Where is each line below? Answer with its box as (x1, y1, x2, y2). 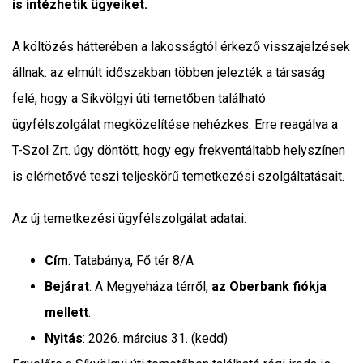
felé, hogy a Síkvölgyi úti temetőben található (12, 90, 266, 106)
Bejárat (45, 278, 89, 294)
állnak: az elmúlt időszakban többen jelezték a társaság (12, 64, 325, 80)
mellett (45, 304, 88, 320)
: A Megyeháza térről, (89, 278, 211, 294)
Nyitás (45, 330, 83, 346)
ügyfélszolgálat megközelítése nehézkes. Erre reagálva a (12, 116, 338, 132)
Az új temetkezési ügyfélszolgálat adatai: (12, 210, 246, 226)
